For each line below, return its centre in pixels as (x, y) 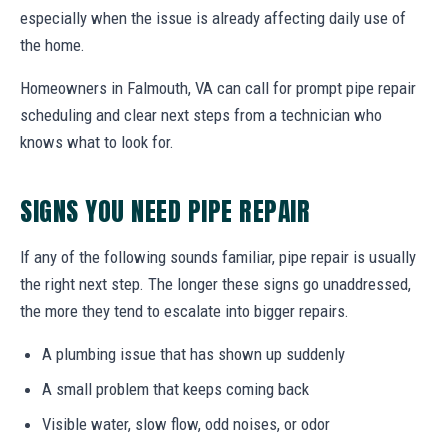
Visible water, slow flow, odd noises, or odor (186, 423)
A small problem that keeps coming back (175, 388)
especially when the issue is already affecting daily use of (213, 17)
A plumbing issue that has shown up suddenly (193, 353)
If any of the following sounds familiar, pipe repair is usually (218, 256)
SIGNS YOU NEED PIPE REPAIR (165, 210)
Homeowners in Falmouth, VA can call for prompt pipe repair (218, 87)
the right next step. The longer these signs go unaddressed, (215, 283)
